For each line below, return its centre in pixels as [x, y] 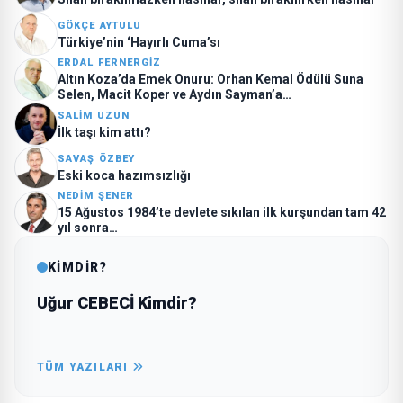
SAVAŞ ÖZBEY [97, 158]
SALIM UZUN [94, 115]
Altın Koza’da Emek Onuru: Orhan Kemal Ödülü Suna [210, 79]
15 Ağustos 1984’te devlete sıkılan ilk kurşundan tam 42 [222, 212]
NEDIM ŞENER [96, 196]
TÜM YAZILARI [85, 367]
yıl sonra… [88, 228]
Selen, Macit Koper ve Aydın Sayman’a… [175, 94]
